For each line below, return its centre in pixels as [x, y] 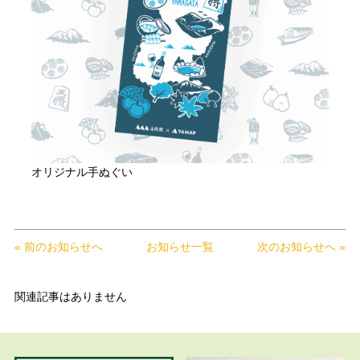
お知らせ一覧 [180, 247]
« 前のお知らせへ [58, 247]
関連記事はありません [70, 297]
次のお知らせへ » [302, 247]
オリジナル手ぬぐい [82, 172]
